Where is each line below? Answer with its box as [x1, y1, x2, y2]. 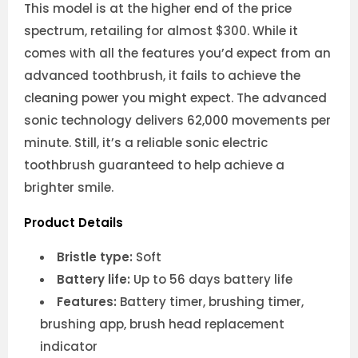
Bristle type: [57, 248, 136, 265]
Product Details [24, 213, 123, 231]
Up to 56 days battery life [133, 270, 292, 288]
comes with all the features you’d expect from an [24, 44, 331, 62]
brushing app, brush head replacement [40, 315, 284, 332]
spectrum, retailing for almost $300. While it [24, 22, 298, 39]
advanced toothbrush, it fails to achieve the [24, 66, 300, 84]
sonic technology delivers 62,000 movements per [24, 111, 331, 129]
